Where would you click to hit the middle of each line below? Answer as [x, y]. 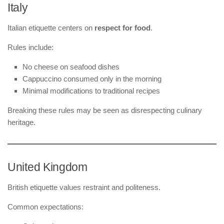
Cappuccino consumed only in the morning [92, 78]
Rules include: [30, 47]
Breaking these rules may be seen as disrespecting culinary [105, 110]
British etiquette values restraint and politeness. [84, 187]
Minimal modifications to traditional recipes [91, 90]
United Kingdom [47, 167]
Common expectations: [45, 206]
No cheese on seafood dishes [71, 66]
